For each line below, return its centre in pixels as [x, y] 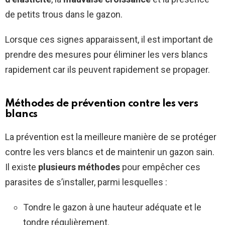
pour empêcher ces [160, 167]
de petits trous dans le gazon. [64, 15]
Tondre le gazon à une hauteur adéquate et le [112, 207]
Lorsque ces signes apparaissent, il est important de [109, 40]
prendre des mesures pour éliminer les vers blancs [106, 55]
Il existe [22, 167]
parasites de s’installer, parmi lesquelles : [86, 182]
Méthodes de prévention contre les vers [102, 104]
